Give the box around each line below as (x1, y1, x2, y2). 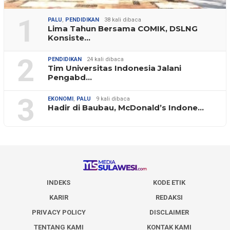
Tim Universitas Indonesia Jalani (48, 63, 181, 73)
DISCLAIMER (149, 208, 189, 216)
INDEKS (47, 178, 70, 186)
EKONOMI (48, 95, 73, 103)
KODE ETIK (153, 178, 186, 186)
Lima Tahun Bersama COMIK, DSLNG (48, 24, 198, 34)
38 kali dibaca (104, 16, 141, 24)
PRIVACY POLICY (31, 208, 86, 216)
